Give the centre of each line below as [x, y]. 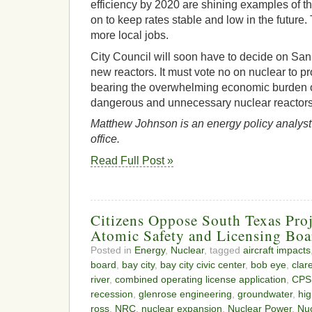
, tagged [224, 250]
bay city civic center [203, 264]
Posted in [112, 250]
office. [105, 139]
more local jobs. [130, 36]
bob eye [268, 264]
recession [112, 294]
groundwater [265, 294]
